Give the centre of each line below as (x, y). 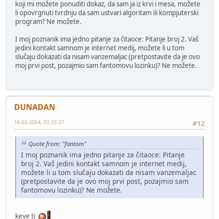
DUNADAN (35, 107)
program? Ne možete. (48, 21)
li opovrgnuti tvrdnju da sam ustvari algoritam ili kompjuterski (107, 12)
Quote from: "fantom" (57, 144)
